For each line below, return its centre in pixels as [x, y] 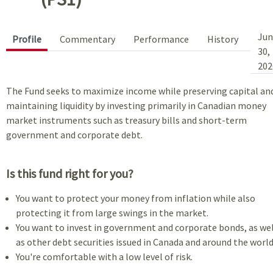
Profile [27, 39]
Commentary [87, 39]
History [223, 39]
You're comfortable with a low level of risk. [104, 256]
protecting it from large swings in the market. [112, 212]
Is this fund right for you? [70, 173]
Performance [161, 39]
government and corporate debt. [74, 134]
